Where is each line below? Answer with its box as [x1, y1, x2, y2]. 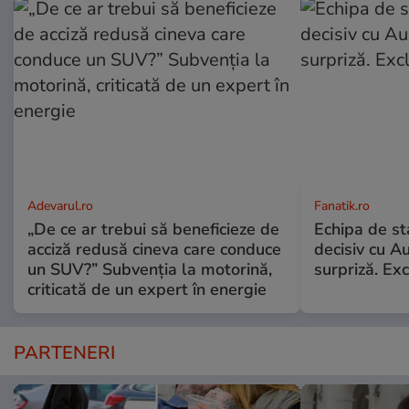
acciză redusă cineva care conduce [27, 238, 281, 261]
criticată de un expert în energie [27, 278, 267, 301]
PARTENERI [14, 341, 115, 366]
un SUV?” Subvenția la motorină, [27, 258, 272, 281]
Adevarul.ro [27, 197, 93, 215]
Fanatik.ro [313, 197, 370, 215]
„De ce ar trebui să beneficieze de [27, 218, 279, 241]
